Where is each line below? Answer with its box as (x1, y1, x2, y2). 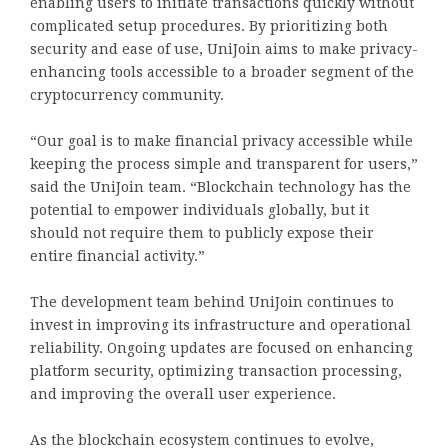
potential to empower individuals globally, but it (30, 201, 369, 218)
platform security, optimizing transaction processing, (30, 362, 402, 379)
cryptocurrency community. (30, 86, 224, 103)
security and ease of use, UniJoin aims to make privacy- (30, 40, 418, 57)
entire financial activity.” (30, 247, 205, 264)
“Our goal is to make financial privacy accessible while (30, 132, 413, 149)
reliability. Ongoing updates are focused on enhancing (30, 339, 413, 356)
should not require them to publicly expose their (30, 224, 374, 241)
